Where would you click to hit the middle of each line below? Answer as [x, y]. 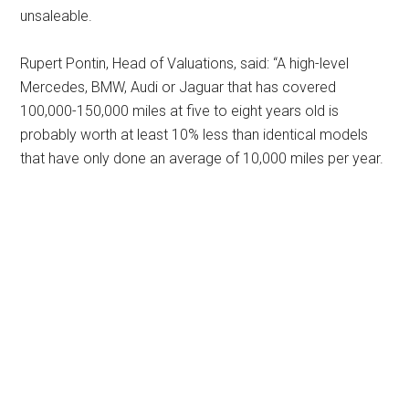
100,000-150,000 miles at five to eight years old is [180, 111]
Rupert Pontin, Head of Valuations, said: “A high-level [185, 63]
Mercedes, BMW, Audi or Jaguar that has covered [178, 87]
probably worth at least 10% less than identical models [194, 135]
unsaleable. [57, 16]
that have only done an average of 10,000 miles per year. [202, 158]
